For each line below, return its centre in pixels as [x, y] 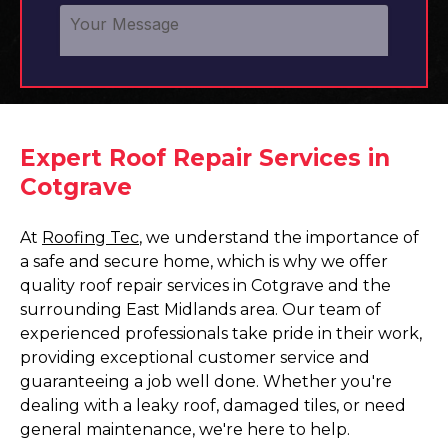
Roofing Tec [90, 237]
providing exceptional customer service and [195, 357]
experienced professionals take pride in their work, [221, 333]
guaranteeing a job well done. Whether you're [206, 381]
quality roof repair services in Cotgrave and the [205, 285]
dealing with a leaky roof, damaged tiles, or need [213, 405]
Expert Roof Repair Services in [205, 158]
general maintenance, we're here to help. [185, 429]
